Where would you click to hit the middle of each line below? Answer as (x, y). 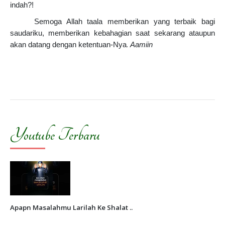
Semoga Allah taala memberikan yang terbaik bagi (125, 22)
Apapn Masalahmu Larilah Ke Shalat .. (71, 207)
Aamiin (141, 45)
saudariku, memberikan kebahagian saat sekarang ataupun (113, 33)
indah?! (22, 5)
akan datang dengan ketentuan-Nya (68, 45)
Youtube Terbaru (55, 135)
